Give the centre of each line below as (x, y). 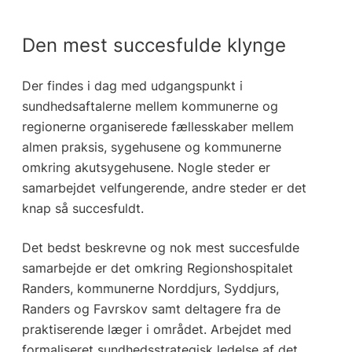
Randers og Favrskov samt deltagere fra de (151, 309)
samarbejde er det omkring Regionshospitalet (157, 268)
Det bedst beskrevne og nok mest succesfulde (160, 248)
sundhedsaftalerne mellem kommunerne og (150, 106)
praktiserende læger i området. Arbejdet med (156, 330)
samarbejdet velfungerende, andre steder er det (164, 188)
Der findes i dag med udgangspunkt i (132, 86)
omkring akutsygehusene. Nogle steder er (146, 168)
